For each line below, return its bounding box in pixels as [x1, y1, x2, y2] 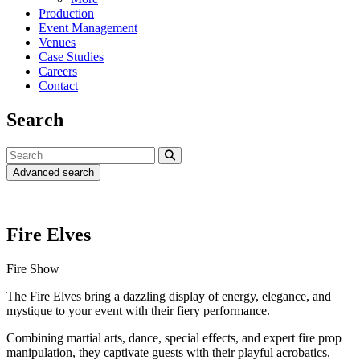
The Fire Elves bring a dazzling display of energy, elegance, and [6, 288, 331, 303]
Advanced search [13, 166, 94, 178]
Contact [39, 78, 78, 92]
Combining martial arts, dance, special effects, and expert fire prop [6, 330, 342, 345]
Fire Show [6, 261, 59, 276]
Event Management [39, 20, 137, 35]
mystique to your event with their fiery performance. [6, 303, 270, 317]
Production [39, 6, 94, 20]
